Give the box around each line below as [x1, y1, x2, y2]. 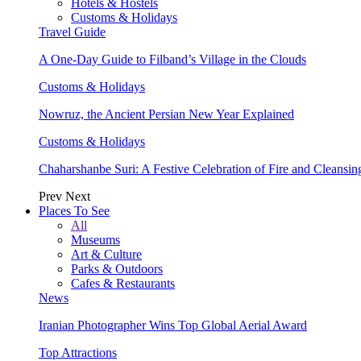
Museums [71, 232, 120, 247]
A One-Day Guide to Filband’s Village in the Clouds [39, 52, 306, 66]
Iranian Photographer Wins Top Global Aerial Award [39, 317, 307, 332]
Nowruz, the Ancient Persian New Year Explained [39, 106, 294, 121]
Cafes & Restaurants [71, 276, 175, 290]
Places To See [39, 203, 110, 218]
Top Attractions [39, 345, 117, 359]
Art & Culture [71, 247, 142, 261]
